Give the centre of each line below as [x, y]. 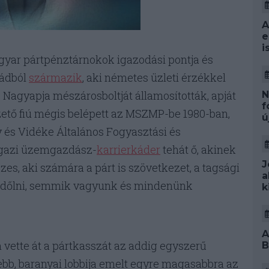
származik [56, 77]
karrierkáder [128, 150]
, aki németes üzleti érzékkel [154, 77]
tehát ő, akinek [198, 150]
